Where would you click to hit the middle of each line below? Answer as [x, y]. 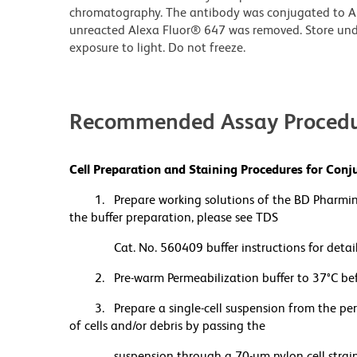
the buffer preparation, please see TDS [174, 218]
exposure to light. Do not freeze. [157, 48]
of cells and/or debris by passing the [167, 326]
